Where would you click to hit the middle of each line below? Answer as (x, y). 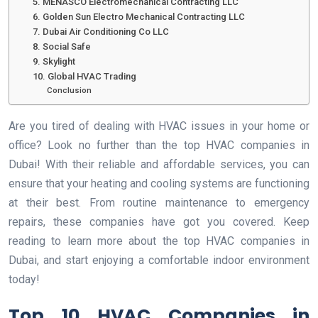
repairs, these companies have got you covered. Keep (159, 221)
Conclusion (70, 90)
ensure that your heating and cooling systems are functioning (159, 183)
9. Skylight (54, 61)
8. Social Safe (61, 46)
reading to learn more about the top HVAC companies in (159, 241)
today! (24, 279)
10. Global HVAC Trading (84, 76)
